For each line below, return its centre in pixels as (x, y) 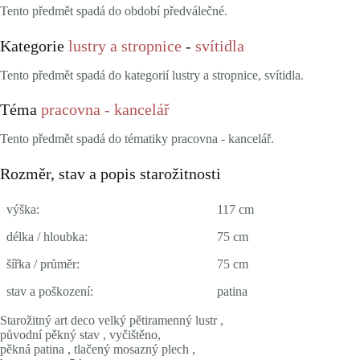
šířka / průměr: (43, 264)
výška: (23, 210)
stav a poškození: (50, 292)
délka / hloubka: (47, 237)
